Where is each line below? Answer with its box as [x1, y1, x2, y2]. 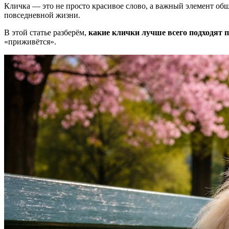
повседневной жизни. [4, 10, 80, 19]
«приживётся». [4, 37, 56, 46]
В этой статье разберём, [4, 28, 88, 37]
